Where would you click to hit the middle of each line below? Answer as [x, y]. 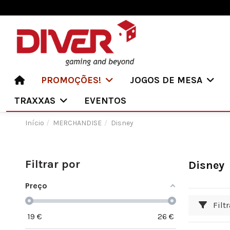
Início [35, 123]
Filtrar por [53, 164]
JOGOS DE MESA [167, 80]
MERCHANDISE [78, 123]
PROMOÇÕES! [72, 80]
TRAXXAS [36, 101]
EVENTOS [105, 101]
